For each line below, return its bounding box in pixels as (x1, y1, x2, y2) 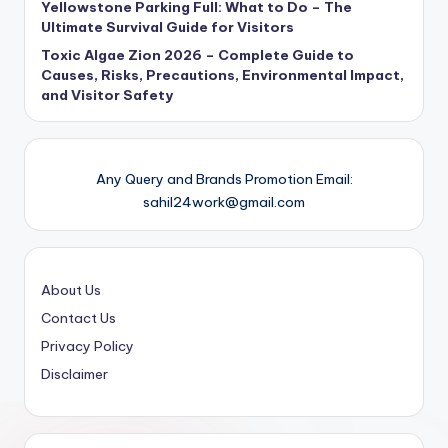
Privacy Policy (41, 336, 134, 355)
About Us (41, 280, 101, 299)
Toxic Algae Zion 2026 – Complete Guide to (41, 45, 354, 64)
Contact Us (41, 308, 116, 327)
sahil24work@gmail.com (143, 192, 305, 211)
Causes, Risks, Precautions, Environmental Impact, (41, 65, 404, 84)
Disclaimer (41, 364, 108, 383)
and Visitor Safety (41, 85, 173, 104)
